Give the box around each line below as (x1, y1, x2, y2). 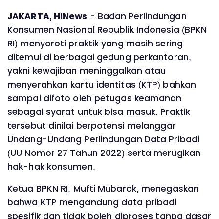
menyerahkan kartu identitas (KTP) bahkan (7, 78, 197, 90)
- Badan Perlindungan (87, 10, 187, 22)
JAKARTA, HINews (7, 10, 88, 22)
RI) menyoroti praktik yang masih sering (7, 37, 183, 49)
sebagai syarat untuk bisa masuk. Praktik (7, 106, 191, 118)
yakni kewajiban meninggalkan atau (7, 65, 166, 77)
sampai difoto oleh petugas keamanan (7, 92, 182, 104)
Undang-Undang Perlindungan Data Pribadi (7, 133, 199, 145)
